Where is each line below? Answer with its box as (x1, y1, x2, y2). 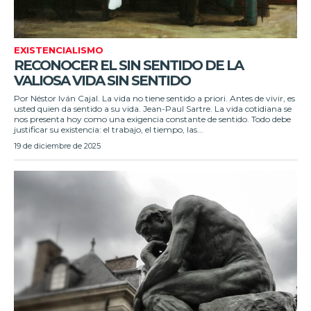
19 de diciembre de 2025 (14, 140, 101, 151)
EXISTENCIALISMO (14, 44, 103, 56)
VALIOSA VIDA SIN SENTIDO (14, 72, 190, 89)
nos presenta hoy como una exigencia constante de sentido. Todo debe (14, 113, 291, 124)
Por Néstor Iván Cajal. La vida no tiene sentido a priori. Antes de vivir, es (14, 92, 295, 103)
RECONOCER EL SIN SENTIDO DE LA (14, 56, 243, 74)
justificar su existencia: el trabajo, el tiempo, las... (14, 124, 203, 135)
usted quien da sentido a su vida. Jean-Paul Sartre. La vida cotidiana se (14, 103, 292, 114)
